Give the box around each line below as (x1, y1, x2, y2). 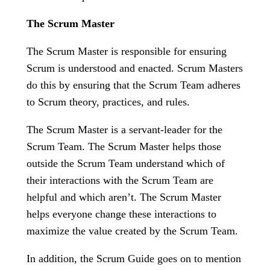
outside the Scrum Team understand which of (27, 157, 225, 169)
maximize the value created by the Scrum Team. (27, 225, 238, 237)
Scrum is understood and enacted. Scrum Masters (27, 62, 243, 74)
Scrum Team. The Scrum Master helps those (27, 140, 221, 152)
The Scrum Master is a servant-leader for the (27, 124, 222, 136)
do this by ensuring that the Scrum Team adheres (27, 79, 240, 91)
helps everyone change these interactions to (27, 208, 216, 220)
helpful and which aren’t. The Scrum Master (27, 191, 221, 203)
